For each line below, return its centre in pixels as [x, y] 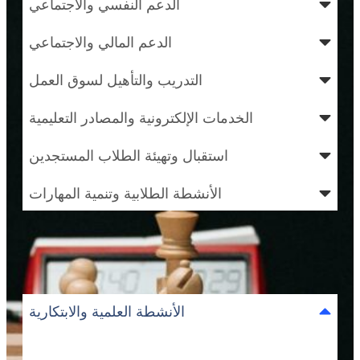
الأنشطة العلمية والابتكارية [107, 311]
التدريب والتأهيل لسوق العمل [116, 80]
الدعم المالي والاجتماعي [100, 42]
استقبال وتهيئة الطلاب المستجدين [129, 155]
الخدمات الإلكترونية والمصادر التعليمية [141, 117]
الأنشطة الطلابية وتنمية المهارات [125, 193]
